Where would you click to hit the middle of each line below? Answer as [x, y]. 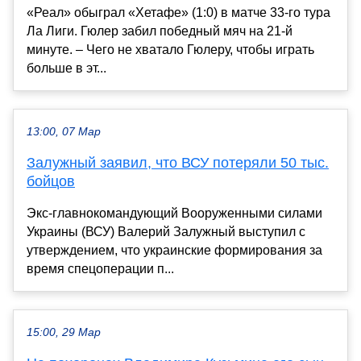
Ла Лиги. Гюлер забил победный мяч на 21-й [160, 31]
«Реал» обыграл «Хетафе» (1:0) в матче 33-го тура [178, 13]
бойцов [51, 182]
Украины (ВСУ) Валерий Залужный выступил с [166, 232]
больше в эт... [66, 68]
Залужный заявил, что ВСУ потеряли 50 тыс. [178, 163]
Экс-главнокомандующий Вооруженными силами [174, 214]
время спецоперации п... [100, 269]
